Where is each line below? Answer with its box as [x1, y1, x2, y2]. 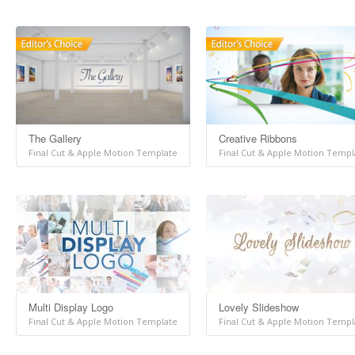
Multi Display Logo [29, 300, 113, 315]
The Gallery [29, 131, 82, 146]
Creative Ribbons [219, 131, 297, 146]
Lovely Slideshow [219, 300, 299, 315]
